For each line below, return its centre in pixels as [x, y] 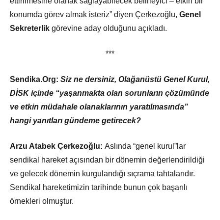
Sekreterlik [30, 28]
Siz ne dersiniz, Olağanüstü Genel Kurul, [135, 80]
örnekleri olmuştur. [42, 201]
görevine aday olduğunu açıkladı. [108, 28]
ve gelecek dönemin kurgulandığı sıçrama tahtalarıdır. [102, 174]
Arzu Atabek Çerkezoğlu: [56, 146]
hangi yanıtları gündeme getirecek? [75, 121]
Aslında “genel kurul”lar [144, 146]
